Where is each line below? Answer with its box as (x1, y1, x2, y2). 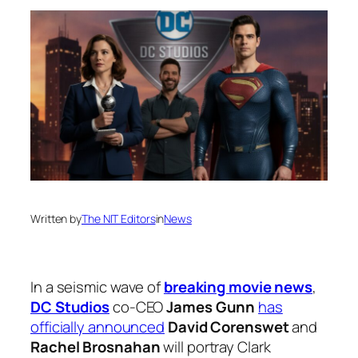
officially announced (30, 316, 165, 338)
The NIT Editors (82, 211, 156, 227)
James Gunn (166, 296, 256, 318)
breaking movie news (163, 276, 313, 298)
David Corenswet (167, 316, 289, 338)
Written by (30, 211, 82, 227)
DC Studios (30, 296, 109, 318)
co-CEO (109, 296, 167, 318)
